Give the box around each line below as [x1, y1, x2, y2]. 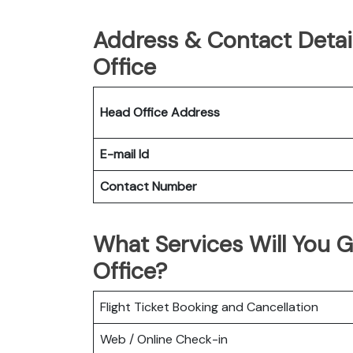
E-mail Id [100, 145, 149, 162]
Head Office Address [100, 103, 220, 121]
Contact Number [100, 177, 197, 195]
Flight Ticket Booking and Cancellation [100, 298, 318, 315]
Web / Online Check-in [100, 330, 228, 347]
